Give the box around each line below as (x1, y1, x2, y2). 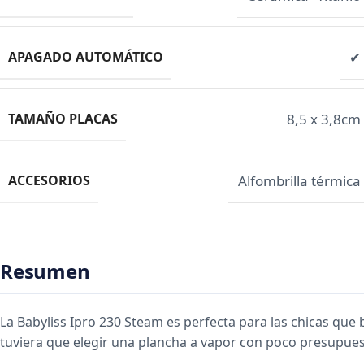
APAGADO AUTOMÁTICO (8, 47, 163, 66)
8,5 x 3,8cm (287, 109, 361, 128)
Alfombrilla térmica (238, 171, 361, 190)
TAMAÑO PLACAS (8, 109, 118, 128)
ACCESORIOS (8, 171, 90, 189)
